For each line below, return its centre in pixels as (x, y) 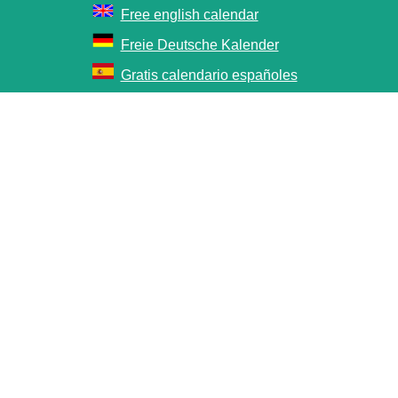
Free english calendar (189, 14)
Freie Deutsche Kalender (199, 44)
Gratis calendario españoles (209, 75)
